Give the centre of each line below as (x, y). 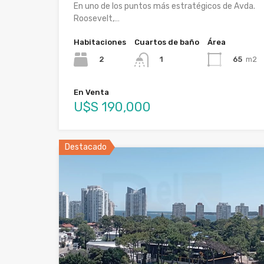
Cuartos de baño (167, 42)
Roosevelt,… (97, 19)
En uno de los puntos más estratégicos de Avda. (164, 6)
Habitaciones (100, 42)
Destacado (86, 147)
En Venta (91, 92)
